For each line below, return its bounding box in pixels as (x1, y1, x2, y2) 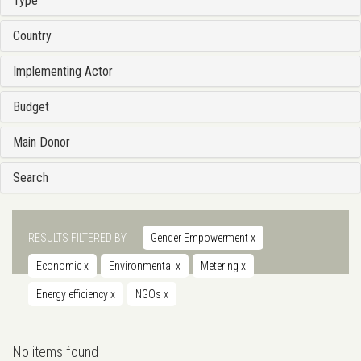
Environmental (109, 259, 176, 273)
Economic (36, 259, 84, 273)
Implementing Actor (13, 64, 113, 80)
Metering (201, 259, 241, 273)
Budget (13, 99, 49, 115)
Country (13, 28, 52, 44)
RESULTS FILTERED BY (28, 231, 127, 245)
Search (13, 170, 48, 186)
